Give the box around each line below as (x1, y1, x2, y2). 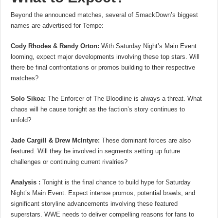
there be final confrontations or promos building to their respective (11, 63, 196, 71)
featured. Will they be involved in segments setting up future (11, 147, 181, 155)
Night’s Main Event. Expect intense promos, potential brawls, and (11, 189, 196, 197)
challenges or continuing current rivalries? (11, 158, 128, 165)
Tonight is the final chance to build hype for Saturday (40, 178, 191, 186)
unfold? (11, 116, 32, 124)
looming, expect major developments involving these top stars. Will (11, 53, 200, 60)
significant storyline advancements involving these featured (11, 200, 178, 207)
